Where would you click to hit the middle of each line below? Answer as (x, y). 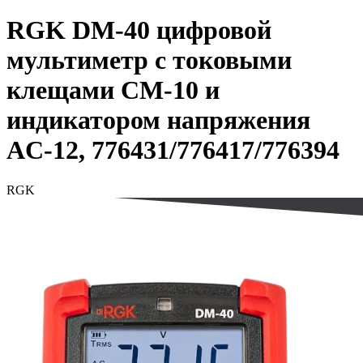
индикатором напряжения (158, 120)
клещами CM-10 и (113, 90)
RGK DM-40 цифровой (139, 30)
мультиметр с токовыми (149, 60)
